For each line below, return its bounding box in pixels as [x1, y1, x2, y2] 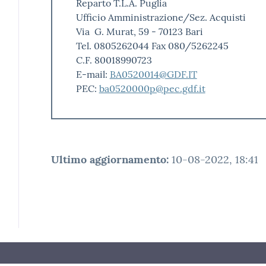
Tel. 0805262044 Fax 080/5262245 [75, 39, 229, 52]
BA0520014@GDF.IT [109, 68, 197, 80]
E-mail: [75, 68, 110, 80]
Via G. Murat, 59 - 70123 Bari [75, 25, 203, 37]
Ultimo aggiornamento [50, 152, 166, 166]
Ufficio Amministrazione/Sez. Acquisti [75, 11, 246, 23]
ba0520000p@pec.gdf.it [99, 82, 205, 94]
